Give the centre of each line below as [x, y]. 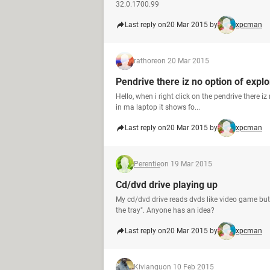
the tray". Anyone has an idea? [165, 210]
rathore [146, 61]
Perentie [147, 164]
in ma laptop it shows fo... [158, 107]
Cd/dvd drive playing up [167, 185]
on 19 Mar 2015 [186, 164]
